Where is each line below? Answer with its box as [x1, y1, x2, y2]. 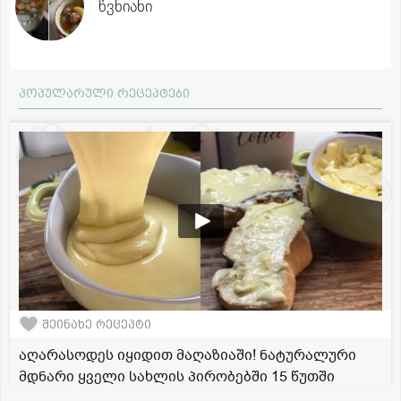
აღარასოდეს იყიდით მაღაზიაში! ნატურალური [19, 346, 356, 366]
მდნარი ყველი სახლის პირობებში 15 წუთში [19, 367, 335, 388]
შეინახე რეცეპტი [42, 317, 151, 331]
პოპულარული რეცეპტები [19, 86, 190, 101]
